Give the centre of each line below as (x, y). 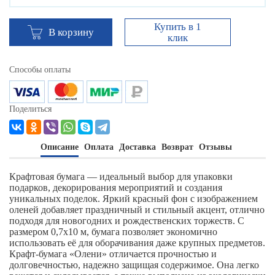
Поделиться (30, 109)
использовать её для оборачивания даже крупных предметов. (137, 243)
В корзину (71, 33)
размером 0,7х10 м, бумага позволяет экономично (113, 232)
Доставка (137, 147)
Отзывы (215, 147)
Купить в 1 (178, 26)
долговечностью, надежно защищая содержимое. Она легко (134, 265)
